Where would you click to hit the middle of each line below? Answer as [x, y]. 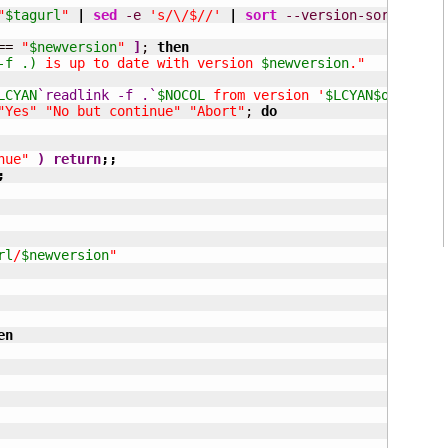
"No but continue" [113, 111]
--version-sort [341, 15]
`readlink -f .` [97, 95]
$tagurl [33, 15]
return [77, 159]
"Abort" [217, 111]
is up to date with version [149, 63]
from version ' [265, 95]
